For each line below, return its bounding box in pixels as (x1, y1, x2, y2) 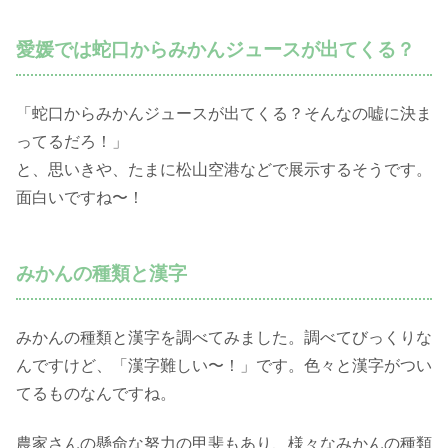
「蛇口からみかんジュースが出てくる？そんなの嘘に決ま (16, 104, 432, 122)
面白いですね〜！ (16, 188, 144, 206)
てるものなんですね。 (16, 384, 176, 402)
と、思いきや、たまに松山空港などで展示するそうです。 (16, 160, 432, 178)
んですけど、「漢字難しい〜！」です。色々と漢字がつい (16, 356, 432, 374)
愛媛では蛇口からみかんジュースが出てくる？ (16, 39, 415, 61)
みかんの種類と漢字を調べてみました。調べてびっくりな (16, 328, 432, 346)
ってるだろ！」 (16, 132, 128, 150)
